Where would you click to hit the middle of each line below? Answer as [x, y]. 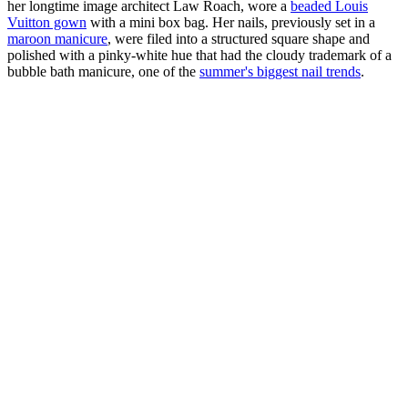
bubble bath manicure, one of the [103, 72]
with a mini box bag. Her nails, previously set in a [231, 23]
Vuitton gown [47, 23]
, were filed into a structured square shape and [239, 39]
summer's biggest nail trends [280, 72]
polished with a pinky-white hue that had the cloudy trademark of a [199, 56]
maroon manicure [57, 39]
